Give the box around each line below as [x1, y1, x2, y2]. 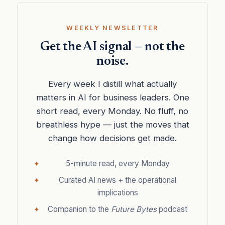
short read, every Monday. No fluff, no [37, 105, 188, 116]
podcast [157, 204, 187, 214]
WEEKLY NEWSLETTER [66, 24, 159, 32]
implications [97, 187, 138, 197]
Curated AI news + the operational [59, 175, 176, 185]
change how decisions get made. [48, 133, 177, 143]
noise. [96, 55, 129, 68]
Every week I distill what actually [48, 78, 177, 89]
